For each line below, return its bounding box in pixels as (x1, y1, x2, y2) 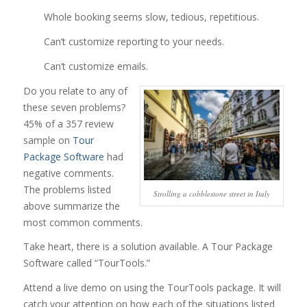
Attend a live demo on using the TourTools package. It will (23, 281, 281, 295)
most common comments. (23, 215, 143, 229)
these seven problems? (23, 100, 125, 114)
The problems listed (23, 182, 111, 196)
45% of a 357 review (23, 116, 114, 130)
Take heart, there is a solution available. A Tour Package (23, 240, 273, 254)
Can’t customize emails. (43, 59, 148, 73)
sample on (23, 133, 73, 147)
